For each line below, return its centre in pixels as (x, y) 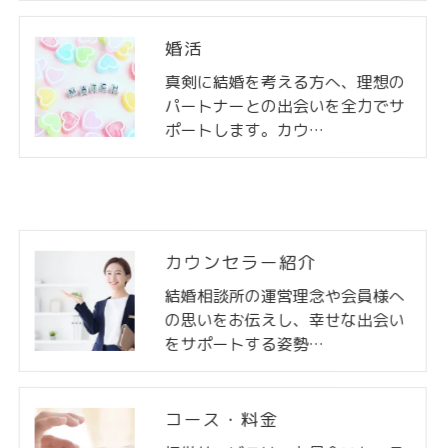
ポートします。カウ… (244, 129)
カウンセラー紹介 (240, 262)
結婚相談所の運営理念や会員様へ (284, 296)
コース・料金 (221, 419)
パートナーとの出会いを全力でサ (284, 106)
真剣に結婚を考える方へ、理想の (284, 82)
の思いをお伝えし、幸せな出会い (284, 320)
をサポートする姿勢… (244, 343)
